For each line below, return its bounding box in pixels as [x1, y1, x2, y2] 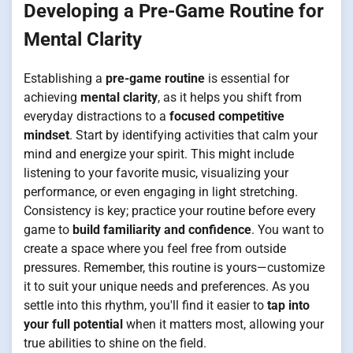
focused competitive [169, 108, 284, 124]
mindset [24, 127, 69, 143]
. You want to [251, 221, 324, 237]
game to [24, 221, 72, 237]
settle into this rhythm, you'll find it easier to [24, 297, 267, 313]
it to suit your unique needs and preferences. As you [24, 278, 310, 294]
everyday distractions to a [24, 108, 169, 124]
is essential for [205, 70, 289, 86]
